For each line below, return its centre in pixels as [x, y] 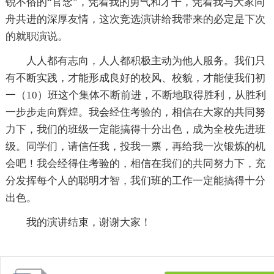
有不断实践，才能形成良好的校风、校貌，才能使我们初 [135, 78]
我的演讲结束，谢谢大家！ [88, 223]
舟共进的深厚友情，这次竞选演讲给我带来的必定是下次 [135, 20]
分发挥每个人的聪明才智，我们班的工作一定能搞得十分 [135, 181]
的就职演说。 [36, 37]
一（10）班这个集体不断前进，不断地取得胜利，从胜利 [135, 95]
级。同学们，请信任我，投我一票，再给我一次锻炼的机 [135, 147]
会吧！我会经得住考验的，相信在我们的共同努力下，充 [135, 164]
